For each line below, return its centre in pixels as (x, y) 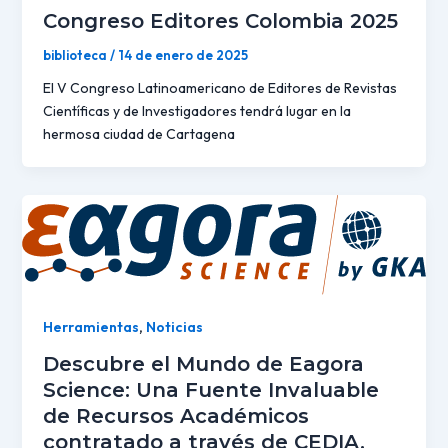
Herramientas (90, 327)
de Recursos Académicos (175, 415)
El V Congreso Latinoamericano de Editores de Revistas (219, 88)
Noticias (174, 327)
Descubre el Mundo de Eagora (203, 363)
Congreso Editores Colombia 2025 (220, 21)
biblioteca (76, 55)
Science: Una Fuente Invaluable (210, 389)
